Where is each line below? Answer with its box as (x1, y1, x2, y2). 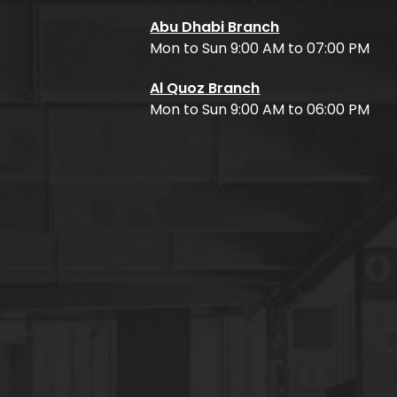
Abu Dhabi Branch (150, 17, 280, 38)
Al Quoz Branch (150, 78, 261, 99)
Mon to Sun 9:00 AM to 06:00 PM (150, 99, 370, 121)
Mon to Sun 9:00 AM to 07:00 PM (150, 38, 370, 59)
